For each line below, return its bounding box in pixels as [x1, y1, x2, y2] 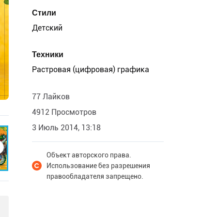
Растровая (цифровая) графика [32, 65, 149, 74]
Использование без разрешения [46, 162, 150, 170]
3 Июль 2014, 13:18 [32, 123, 101, 132]
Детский [32, 23, 62, 32]
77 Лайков [32, 92, 70, 101]
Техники [32, 50, 63, 59]
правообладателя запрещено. [46, 172, 143, 180]
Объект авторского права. [46, 151, 131, 159]
